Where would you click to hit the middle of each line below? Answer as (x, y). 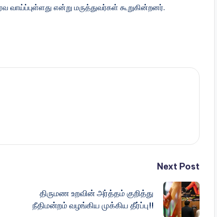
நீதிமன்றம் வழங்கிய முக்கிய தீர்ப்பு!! (93, 206)
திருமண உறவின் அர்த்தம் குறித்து (96, 194)
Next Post (178, 166)
